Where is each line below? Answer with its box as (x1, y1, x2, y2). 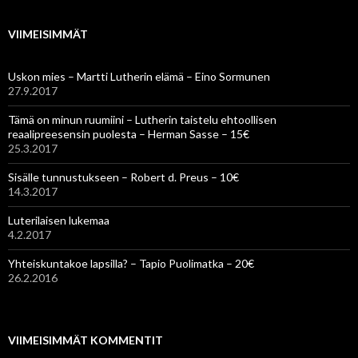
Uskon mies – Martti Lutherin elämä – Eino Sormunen (8, 70, 270, 84)
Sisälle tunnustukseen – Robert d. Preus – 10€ (8, 170, 239, 185)
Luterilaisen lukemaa (8, 213, 109, 228)
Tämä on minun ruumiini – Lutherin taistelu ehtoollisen (8, 113, 276, 127)
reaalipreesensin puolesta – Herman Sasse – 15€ (8, 127, 249, 141)
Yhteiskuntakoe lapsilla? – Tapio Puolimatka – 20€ (8, 257, 254, 271)
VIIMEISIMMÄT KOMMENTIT (8, 333, 163, 348)
